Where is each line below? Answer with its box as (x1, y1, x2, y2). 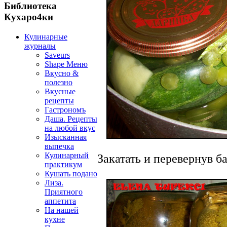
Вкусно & (45, 68, 79, 78)
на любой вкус (45, 123, 95, 132)
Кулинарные (24, 32, 67, 41)
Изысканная (45, 132, 87, 141)
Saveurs (45, 50, 70, 59)
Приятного (45, 187, 83, 196)
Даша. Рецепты (45, 114, 97, 123)
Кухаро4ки (4, 12, 53, 23)
